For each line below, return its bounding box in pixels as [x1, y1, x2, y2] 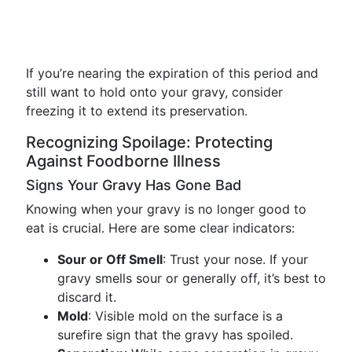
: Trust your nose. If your [163, 251, 308, 267]
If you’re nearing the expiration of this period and [26, 65, 318, 81]
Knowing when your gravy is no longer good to [26, 201, 306, 217]
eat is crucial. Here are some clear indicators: [26, 220, 295, 236]
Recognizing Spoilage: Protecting [26, 133, 273, 152]
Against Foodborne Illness [26, 152, 221, 170]
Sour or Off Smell [57, 251, 163, 267]
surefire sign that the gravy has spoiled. [57, 327, 293, 343]
